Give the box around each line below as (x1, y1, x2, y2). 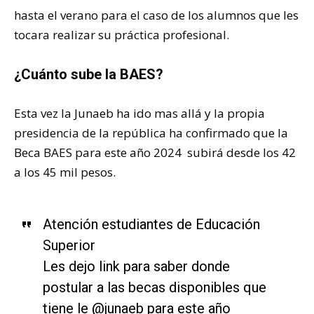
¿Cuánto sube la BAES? (14, 65, 163, 83)
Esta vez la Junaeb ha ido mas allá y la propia (14, 104, 265, 121)
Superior (42, 236, 95, 254)
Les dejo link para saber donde (42, 257, 230, 275)
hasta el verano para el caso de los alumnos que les (14, 6, 299, 23)
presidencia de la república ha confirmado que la (14, 124, 288, 141)
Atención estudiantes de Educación (42, 215, 260, 233)
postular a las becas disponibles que (42, 278, 266, 296)
